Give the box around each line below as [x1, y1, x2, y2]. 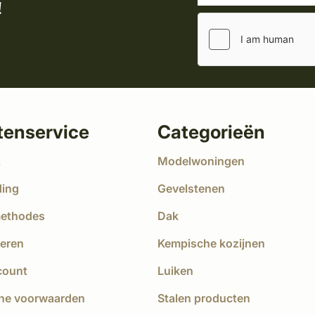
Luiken [157, 263, 193, 278]
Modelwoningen [157, 153, 245, 168]
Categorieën [157, 120, 265, 143]
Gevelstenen [157, 181, 225, 195]
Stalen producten [157, 290, 250, 305]
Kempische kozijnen [157, 236, 265, 250]
